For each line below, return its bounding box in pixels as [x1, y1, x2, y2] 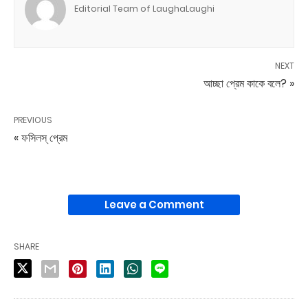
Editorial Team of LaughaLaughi [74, 3, 214, 14]
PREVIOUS [14, 114, 52, 126]
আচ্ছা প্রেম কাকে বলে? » [203, 76, 294, 91]
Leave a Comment [104, 197, 204, 212]
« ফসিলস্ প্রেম [14, 130, 67, 146]
